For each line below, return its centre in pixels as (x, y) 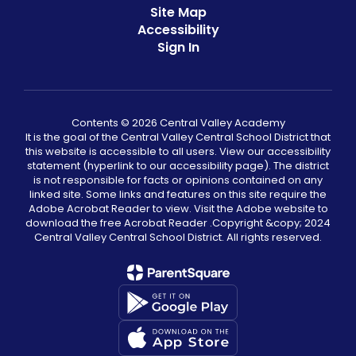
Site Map (178, 12)
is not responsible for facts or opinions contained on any (178, 180)
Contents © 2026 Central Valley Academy (178, 123)
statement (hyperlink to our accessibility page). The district (178, 166)
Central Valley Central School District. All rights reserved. (178, 237)
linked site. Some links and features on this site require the (178, 194)
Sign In (178, 47)
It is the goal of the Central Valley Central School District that (178, 137)
